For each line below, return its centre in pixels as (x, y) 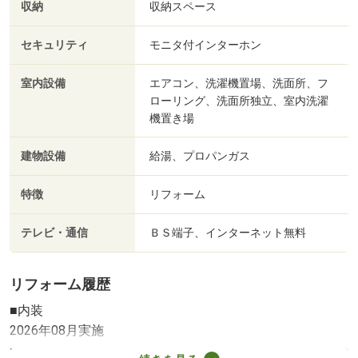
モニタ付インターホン (205, 45)
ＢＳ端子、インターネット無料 (228, 233)
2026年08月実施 (57, 330)
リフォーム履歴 (60, 285)
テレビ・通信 (54, 233)
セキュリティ (54, 46)
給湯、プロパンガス (200, 156)
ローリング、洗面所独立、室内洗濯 (239, 101)
